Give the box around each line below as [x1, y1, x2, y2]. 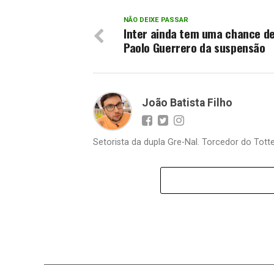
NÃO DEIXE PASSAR [124, 15, 188, 24]
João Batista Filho [142, 96, 232, 109]
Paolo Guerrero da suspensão [124, 38, 265, 56]
